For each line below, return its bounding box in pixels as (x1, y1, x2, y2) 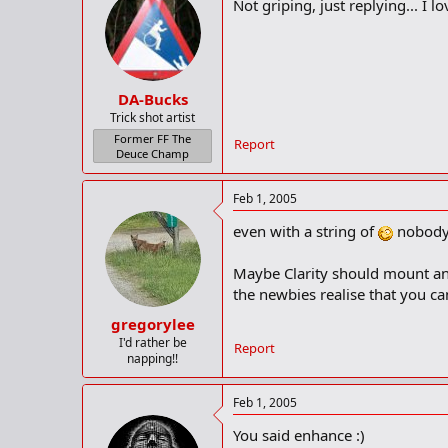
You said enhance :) (233, 425, 365, 446)
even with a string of (233, 220, 378, 241)
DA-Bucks (117, 88, 188, 109)
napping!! (127, 350, 178, 368)
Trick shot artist (110, 108, 195, 126)
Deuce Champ (116, 145, 189, 161)
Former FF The (114, 130, 191, 146)
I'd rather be (118, 334, 187, 352)
